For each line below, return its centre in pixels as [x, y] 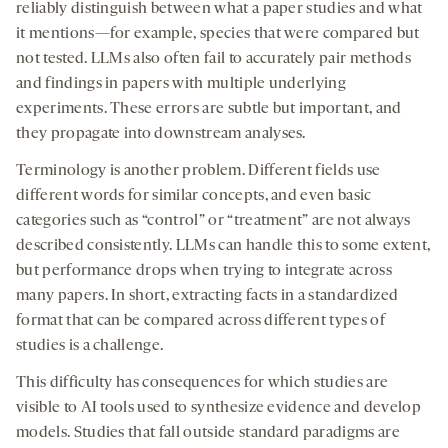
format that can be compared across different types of [200, 321]
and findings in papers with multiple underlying [181, 84]
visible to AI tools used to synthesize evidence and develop [218, 408]
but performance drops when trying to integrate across [204, 271]
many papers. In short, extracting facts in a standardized [207, 296]
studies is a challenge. [91, 346]
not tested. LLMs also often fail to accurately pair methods [213, 59]
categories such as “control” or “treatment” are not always [213, 221]
